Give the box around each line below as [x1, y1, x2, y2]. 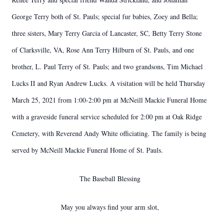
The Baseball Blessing [80, 174, 140, 183]
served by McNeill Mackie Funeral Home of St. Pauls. [12, 145, 163, 155]
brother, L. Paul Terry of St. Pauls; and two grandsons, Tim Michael [12, 62, 203, 71]
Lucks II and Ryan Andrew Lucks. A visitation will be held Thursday [12, 79, 205, 88]
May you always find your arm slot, [61, 202, 159, 212]
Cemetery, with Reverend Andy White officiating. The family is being [12, 129, 206, 138]
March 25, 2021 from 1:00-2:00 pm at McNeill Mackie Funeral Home [12, 95, 207, 105]
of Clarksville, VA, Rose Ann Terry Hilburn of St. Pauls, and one [12, 45, 194, 55]
